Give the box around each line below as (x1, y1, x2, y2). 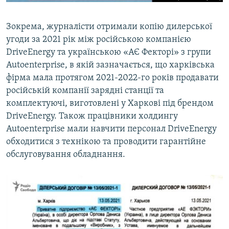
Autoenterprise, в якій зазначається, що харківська (6, 60, 215, 71)
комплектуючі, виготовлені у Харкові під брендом (6, 99, 214, 109)
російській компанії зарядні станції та (6, 86, 164, 96)
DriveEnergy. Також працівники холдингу (6, 111, 178, 122)
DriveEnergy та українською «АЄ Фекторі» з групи (6, 48, 211, 58)
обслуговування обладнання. (6, 150, 125, 160)
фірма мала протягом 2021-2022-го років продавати (6, 73, 219, 83)
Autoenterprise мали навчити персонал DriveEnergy (6, 124, 217, 134)
